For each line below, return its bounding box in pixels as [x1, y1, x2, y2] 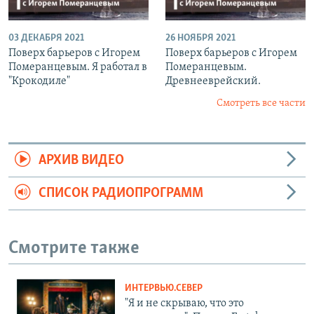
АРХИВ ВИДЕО [38, 153, 124, 168]
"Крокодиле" [8, 76, 70, 88]
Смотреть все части [217, 98, 306, 109]
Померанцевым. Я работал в [8, 62, 147, 74]
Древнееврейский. [165, 76, 261, 88]
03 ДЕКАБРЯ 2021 [8, 33, 84, 44]
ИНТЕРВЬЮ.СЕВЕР [125, 282, 203, 294]
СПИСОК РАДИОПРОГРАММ [38, 186, 203, 201]
